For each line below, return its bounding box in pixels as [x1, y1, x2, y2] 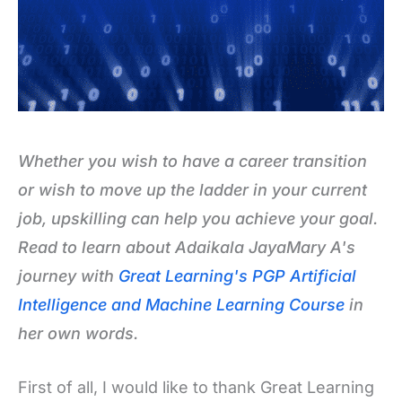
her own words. [18, 323, 138, 343]
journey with [18, 266, 118, 285]
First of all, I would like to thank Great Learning [18, 378, 374, 398]
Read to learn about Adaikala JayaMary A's [18, 237, 355, 257]
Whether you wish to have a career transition [18, 151, 367, 170]
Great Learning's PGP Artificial [118, 266, 356, 285]
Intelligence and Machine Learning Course [18, 294, 345, 314]
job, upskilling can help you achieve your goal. [18, 208, 378, 228]
